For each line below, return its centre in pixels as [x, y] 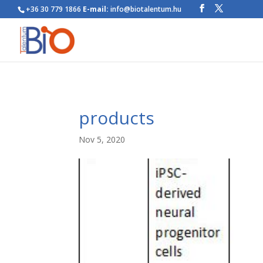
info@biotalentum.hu [145, 9]
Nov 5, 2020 [102, 139]
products [117, 118]
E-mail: [96, 9]
